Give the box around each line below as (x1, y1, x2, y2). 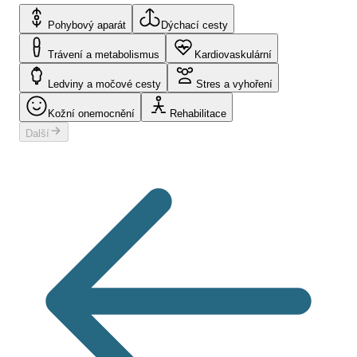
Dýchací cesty (161, 19, 228, 32)
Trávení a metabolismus (48, 49, 159, 61)
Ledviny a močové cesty (48, 78, 161, 91)
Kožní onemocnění (48, 108, 135, 120)
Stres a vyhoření (196, 78, 273, 91)
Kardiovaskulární (194, 49, 272, 61)
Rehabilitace (170, 108, 226, 120)
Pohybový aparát (48, 19, 126, 32)
